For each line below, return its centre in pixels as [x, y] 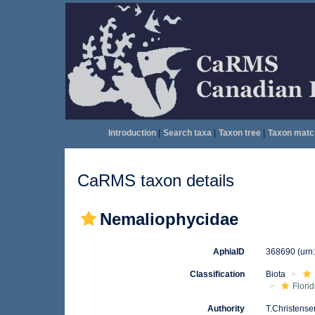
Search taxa [187, 133]
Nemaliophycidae [169, 219]
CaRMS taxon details [156, 180]
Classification [218, 274]
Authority [226, 309]
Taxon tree [239, 133]
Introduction [132, 133]
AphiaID [229, 252]
